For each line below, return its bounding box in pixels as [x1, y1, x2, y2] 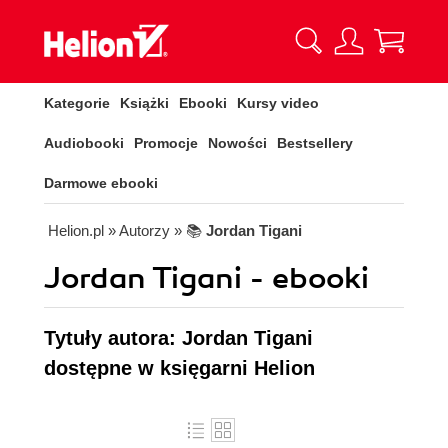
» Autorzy [108, 222, 170, 239]
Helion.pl [48, 222, 104, 239]
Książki [120, 95, 169, 111]
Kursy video [237, 95, 319, 111]
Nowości [208, 135, 267, 151]
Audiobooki [44, 135, 124, 151]
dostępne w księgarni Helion [44, 357, 315, 379]
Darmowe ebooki [44, 175, 158, 191]
